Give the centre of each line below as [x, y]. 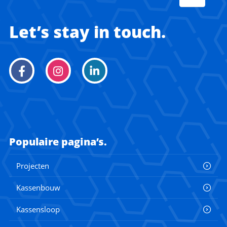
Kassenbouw [39, 187]
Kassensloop [38, 210]
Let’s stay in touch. [87, 32]
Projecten [33, 165]
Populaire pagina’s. [58, 141]
